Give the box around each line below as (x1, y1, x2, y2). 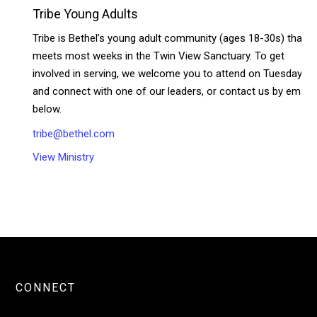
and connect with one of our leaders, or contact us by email (33, 84, 311, 98)
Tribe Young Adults (33, 6, 139, 21)
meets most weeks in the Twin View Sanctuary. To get (33, 49, 285, 62)
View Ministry (33, 150, 95, 163)
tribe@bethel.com (33, 127, 115, 140)
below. (33, 102, 62, 115)
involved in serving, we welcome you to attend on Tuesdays (33, 67, 309, 80)
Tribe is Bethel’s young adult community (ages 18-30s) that (33, 31, 306, 45)
